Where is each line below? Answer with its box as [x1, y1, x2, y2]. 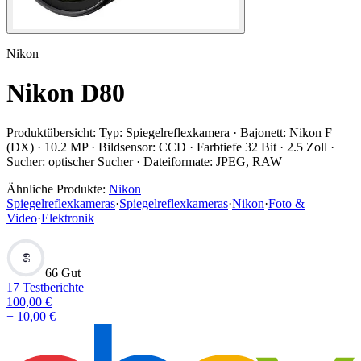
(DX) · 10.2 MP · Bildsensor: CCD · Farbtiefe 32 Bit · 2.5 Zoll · [6, 139, 334, 154]
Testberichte [19, 280, 84, 294]
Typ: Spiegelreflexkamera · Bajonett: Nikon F [99, 125, 332, 139]
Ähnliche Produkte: [6, 181, 106, 196]
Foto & [268, 196, 305, 210]
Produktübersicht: [6, 125, 96, 139]
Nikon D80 [6, 78, 125, 108]
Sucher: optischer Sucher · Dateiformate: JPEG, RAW [6, 154, 282, 168]
